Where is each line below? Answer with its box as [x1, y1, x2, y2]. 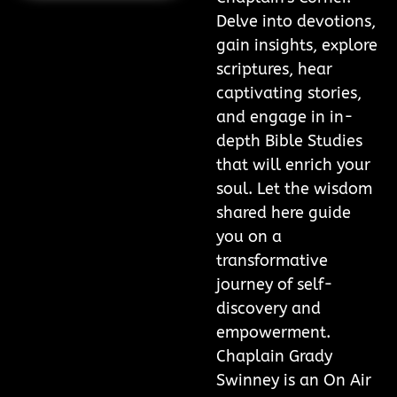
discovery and [216, 299, 321, 319]
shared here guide [216, 203, 351, 223]
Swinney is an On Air [216, 370, 371, 391]
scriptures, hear [216, 59, 332, 80]
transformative [216, 251, 328, 271]
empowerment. [216, 323, 331, 343]
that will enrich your [216, 155, 370, 175]
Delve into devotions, [216, 12, 376, 32]
